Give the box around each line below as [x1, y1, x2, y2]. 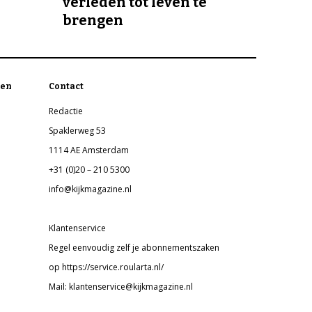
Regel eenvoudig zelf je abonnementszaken [49, 242, 220, 254]
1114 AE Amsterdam [49, 144, 130, 157]
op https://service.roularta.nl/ [49, 261, 164, 274]
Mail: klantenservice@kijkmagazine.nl [49, 281, 194, 293]
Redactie [49, 105, 84, 118]
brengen [63, 12, 123, 29]
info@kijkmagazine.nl [49, 183, 132, 196]
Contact [49, 81, 84, 92]
